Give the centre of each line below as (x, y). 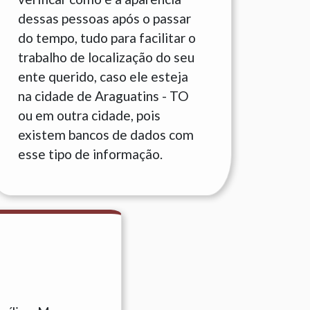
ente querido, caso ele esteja (103, 76)
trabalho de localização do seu (106, 57)
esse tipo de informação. (90, 154)
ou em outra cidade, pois (89, 115)
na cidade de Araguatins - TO (103, 96)
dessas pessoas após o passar (104, 18)
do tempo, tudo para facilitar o (107, 38)
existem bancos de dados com (106, 135)
